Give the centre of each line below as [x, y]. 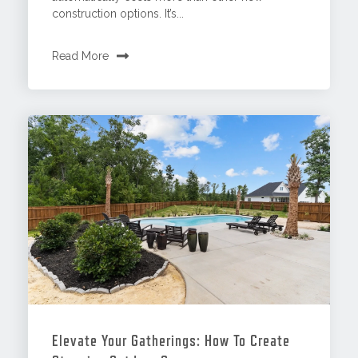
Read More [81, 56]
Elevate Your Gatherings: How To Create [171, 341]
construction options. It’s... [118, 14]
